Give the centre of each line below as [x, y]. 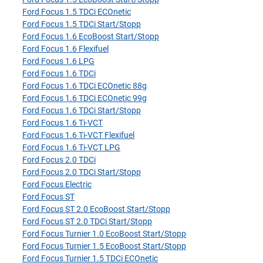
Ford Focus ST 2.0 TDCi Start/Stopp [87, 221]
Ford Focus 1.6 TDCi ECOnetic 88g [85, 86]
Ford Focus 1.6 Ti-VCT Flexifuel [78, 135]
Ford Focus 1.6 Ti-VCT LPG [71, 147]
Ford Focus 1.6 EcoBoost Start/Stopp [91, 36]
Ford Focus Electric [57, 184]
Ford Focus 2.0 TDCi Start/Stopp [82, 172]
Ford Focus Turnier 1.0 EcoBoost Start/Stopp [104, 234]
